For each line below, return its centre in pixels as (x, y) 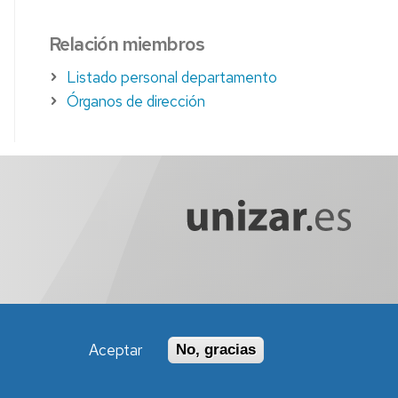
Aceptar (115, 350)
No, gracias (215, 350)
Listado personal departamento (172, 77)
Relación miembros (127, 44)
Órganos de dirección (136, 101)
